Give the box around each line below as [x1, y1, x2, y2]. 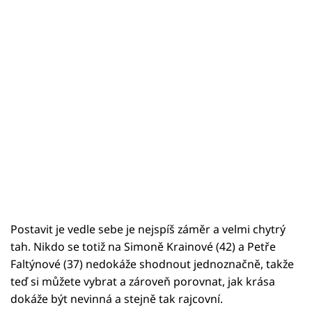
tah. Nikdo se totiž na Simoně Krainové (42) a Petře [10, 238, 276, 254]
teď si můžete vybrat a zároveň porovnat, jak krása [10, 273, 275, 289]
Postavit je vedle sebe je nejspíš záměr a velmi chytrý [10, 221, 286, 237]
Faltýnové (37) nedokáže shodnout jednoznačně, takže [10, 256, 294, 272]
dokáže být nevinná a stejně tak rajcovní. [10, 290, 223, 306]
